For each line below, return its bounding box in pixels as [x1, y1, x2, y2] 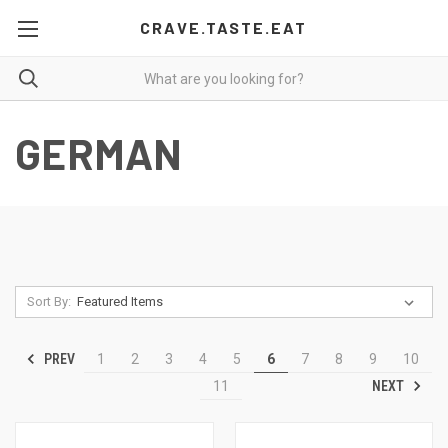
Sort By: [26, 294, 71, 309]
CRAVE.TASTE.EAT [140, 18, 308, 37]
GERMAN [15, 128, 183, 178]
